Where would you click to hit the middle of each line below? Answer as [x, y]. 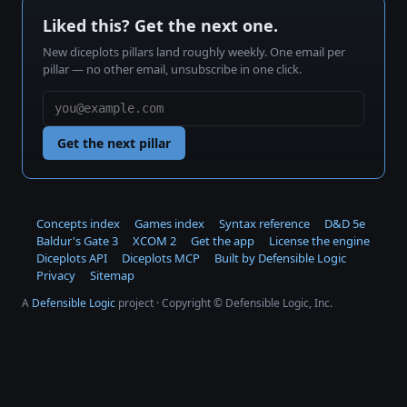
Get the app [223, 240]
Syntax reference [264, 223]
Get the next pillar [114, 143]
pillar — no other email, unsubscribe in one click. [172, 69]
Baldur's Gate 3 [77, 240]
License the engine [319, 240]
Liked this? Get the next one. [160, 25]
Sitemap [112, 275]
